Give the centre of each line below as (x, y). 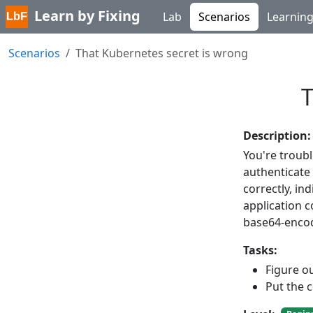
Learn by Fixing (87, 15)
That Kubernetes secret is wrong (162, 53)
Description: (277, 136)
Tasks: (260, 250)
